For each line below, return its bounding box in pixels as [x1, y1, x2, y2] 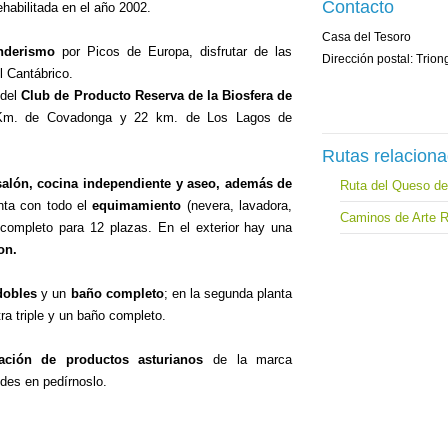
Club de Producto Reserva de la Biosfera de [21, 88, 293, 103]
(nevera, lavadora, [181, 198, 293, 213]
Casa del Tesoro [322, 29, 412, 44]
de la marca [203, 352, 293, 367]
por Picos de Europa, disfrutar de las [55, 44, 293, 59]
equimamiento [92, 198, 182, 213]
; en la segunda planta [163, 286, 293, 301]
